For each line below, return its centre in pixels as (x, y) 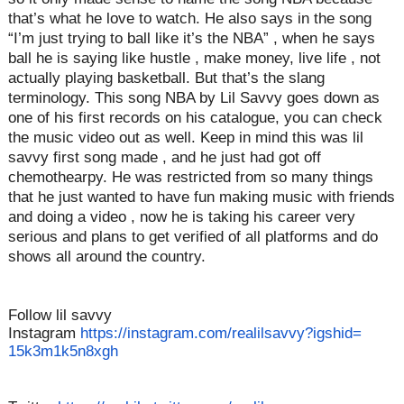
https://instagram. (139, 334)
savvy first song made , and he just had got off (164, 158)
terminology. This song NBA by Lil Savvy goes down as (193, 98)
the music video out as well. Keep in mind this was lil (185, 138)
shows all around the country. (106, 257)
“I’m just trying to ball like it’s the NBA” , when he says (191, 39)
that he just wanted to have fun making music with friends (201, 197)
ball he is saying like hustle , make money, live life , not (194, 59)
